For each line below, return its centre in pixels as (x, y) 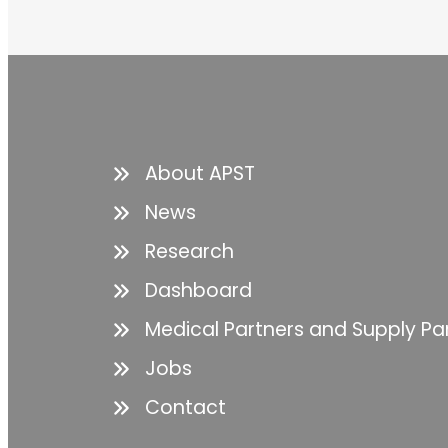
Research (189, 252)
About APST (200, 174)
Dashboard (198, 291)
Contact (185, 408)
